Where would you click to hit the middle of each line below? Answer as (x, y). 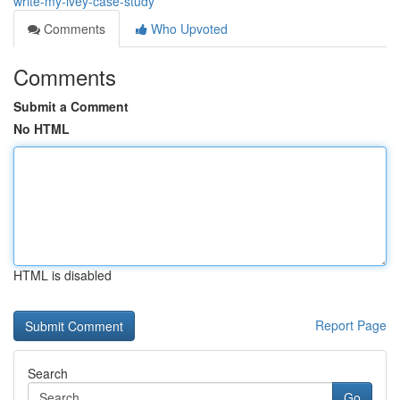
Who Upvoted (187, 29)
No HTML (42, 129)
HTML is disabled (62, 275)
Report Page (351, 325)
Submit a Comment (71, 106)
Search (48, 373)
